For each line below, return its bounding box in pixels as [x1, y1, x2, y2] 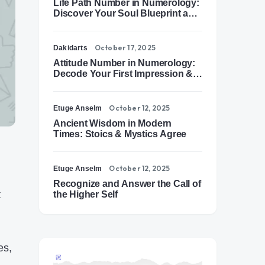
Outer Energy [53, 79, 112, 89]
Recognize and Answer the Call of [53, 179, 201, 189]
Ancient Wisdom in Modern [53, 118, 172, 128]
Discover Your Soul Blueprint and [53, 8, 200, 18]
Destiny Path [53, 19, 109, 29]
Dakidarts [53, 44, 88, 52]
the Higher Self [53, 189, 118, 199]
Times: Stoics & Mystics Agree [53, 129, 187, 139]
